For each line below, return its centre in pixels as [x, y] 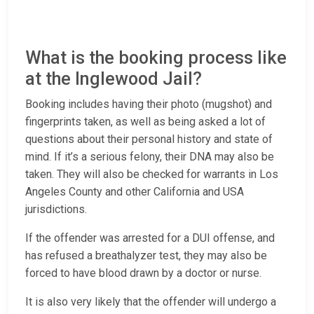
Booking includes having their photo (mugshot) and [149, 104]
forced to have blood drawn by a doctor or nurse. [143, 273]
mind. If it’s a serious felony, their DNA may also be [150, 157]
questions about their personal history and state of [149, 139]
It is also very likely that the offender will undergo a [151, 302]
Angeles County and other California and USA [135, 192]
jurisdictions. [56, 210]
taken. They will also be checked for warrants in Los [152, 175]
